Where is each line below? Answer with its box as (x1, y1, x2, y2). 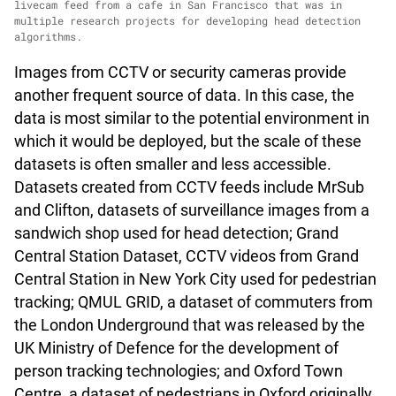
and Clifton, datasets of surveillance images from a (14, 200, 369, 219)
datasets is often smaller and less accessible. (14, 154, 331, 173)
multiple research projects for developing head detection (14, 13, 361, 28)
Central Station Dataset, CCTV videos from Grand (14, 246, 359, 265)
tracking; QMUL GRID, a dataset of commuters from (14, 292, 373, 311)
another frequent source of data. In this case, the (14, 85, 354, 104)
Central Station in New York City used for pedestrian (14, 269, 377, 288)
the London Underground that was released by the (14, 315, 365, 334)
